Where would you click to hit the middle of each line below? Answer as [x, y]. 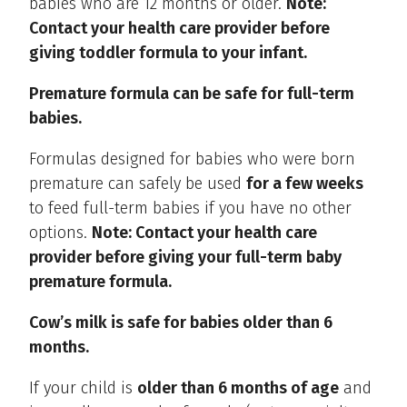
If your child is [83, 388]
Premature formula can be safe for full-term [192, 94]
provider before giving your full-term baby [185, 258]
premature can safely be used [138, 184]
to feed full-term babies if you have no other [190, 208]
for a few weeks [305, 184]
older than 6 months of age [238, 388]
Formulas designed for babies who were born [192, 159]
